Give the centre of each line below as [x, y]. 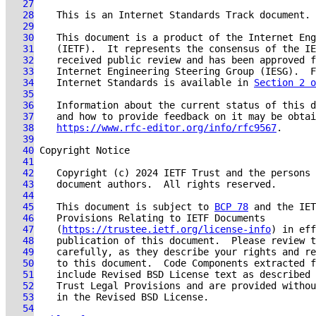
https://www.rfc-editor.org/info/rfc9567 [166, 128]
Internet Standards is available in [144, 83]
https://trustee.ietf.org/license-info [166, 229]
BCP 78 [231, 207]
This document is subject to [124, 207]
